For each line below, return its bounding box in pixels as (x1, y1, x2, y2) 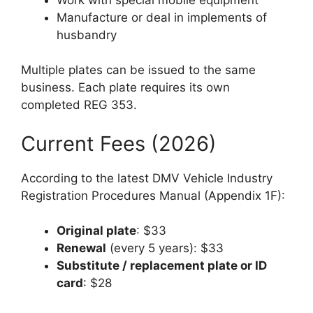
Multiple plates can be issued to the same (21, 63, 256, 77)
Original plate (57, 224, 136, 238)
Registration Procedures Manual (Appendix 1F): (21, 188, 285, 203)
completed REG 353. (21, 98, 137, 112)
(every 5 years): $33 (106, 241, 224, 255)
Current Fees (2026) (21, 131, 217, 156)
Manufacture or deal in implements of (57, 10, 267, 24)
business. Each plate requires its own (21, 80, 230, 94)
